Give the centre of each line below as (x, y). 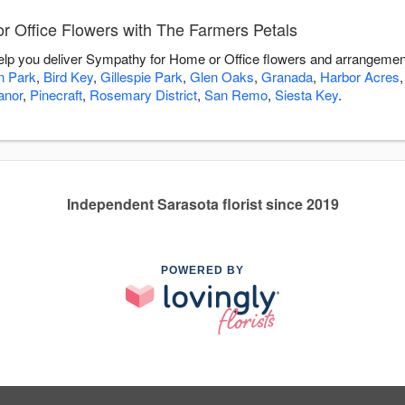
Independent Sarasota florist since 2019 (202, 204)
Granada (287, 77)
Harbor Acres (360, 77)
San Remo (236, 95)
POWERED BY (202, 271)
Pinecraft (56, 95)
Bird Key (68, 77)
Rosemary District (143, 95)
